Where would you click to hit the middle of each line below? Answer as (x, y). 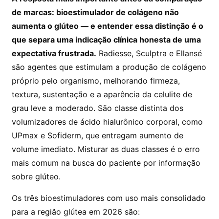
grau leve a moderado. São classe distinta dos (98, 108)
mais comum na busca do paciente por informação (106, 163)
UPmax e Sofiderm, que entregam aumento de (98, 136)
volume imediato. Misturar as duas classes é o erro (106, 149)
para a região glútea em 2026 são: (76, 212)
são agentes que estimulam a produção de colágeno (109, 67)
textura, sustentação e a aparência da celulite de (102, 95)
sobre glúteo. (36, 177)
